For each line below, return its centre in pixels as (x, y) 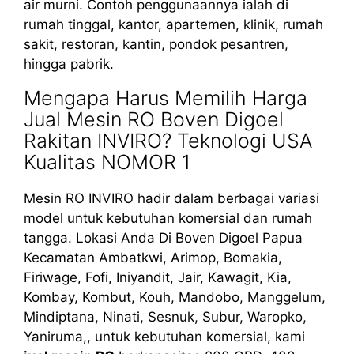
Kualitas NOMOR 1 (107, 162)
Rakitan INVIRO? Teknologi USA (168, 140)
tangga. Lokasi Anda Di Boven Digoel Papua (163, 237)
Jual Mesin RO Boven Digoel (154, 119)
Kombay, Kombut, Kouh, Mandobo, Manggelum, (175, 297)
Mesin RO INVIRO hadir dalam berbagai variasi (171, 198)
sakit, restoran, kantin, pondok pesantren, (156, 44)
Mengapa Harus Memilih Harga (166, 98)
